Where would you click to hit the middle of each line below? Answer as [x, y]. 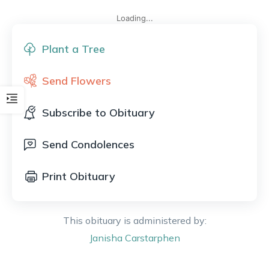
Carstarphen [152, 238]
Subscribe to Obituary [98, 113]
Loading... [134, 18]
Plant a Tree [74, 49]
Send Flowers [77, 81]
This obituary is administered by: [134, 220]
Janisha [106, 238]
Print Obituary [79, 176]
